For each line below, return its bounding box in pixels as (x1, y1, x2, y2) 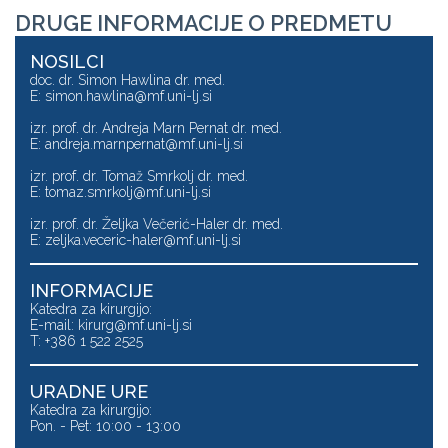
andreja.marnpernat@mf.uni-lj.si (45, 136, 243, 152)
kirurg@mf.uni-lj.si (78, 317, 192, 333)
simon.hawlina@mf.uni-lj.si (45, 88, 212, 104)
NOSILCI (30, 51, 104, 72)
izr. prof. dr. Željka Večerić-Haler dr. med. (30, 216, 283, 232)
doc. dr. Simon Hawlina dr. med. (30, 72, 225, 88)
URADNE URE (30, 381, 148, 402)
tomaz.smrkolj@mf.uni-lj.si (45, 184, 211, 200)
